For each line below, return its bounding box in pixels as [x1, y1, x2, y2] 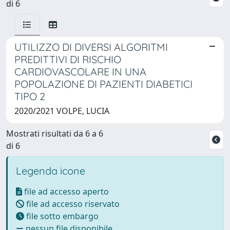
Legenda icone [16, 164, 85, 177]
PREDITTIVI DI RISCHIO [14, 52, 121, 66]
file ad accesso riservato [24, 198, 120, 209]
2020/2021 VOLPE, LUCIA [14, 105, 109, 117]
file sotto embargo [24, 210, 99, 222]
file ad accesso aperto [22, 185, 109, 197]
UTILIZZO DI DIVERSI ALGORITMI [14, 40, 168, 53]
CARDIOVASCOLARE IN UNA [14, 65, 146, 78]
